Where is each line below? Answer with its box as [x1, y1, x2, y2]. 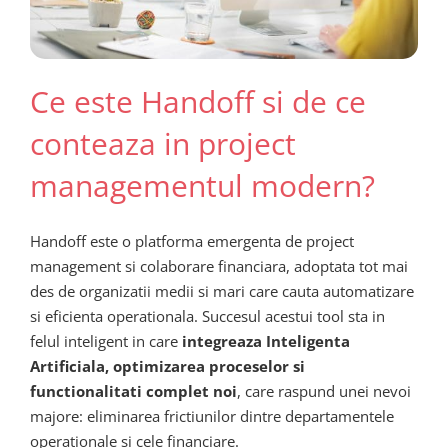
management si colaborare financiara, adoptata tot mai [30, 256, 408, 277]
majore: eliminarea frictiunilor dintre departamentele [30, 406, 394, 427]
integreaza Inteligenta [182, 331, 350, 352]
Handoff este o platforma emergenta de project [30, 231, 354, 252]
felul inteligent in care [30, 331, 182, 352]
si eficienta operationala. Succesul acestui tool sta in [30, 306, 385, 327]
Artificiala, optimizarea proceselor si [30, 356, 305, 377]
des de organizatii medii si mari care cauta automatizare [30, 281, 414, 302]
